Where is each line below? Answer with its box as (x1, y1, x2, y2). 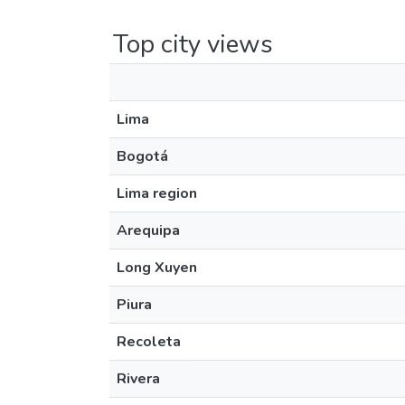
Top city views (113, 27, 273, 61)
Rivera (117, 369, 160, 389)
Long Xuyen (117, 258, 197, 278)
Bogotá (117, 146, 168, 166)
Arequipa (117, 221, 180, 240)
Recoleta (117, 332, 181, 352)
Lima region (117, 184, 197, 203)
